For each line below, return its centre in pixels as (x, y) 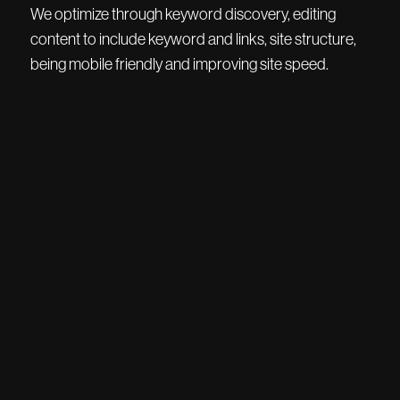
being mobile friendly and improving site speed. (179, 65)
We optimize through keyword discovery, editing (183, 15)
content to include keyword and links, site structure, (193, 40)
